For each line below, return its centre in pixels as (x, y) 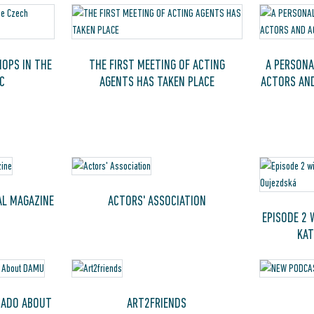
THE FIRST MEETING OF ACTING (157, 64)
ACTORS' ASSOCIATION (157, 201)
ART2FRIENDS (157, 303)
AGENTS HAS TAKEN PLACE (157, 81)
